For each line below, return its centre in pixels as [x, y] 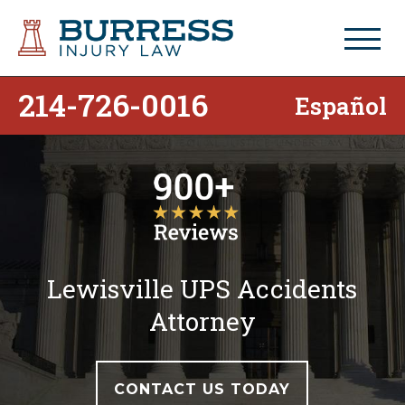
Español [341, 106]
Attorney [202, 321]
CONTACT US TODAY [202, 389]
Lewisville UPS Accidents [202, 288]
